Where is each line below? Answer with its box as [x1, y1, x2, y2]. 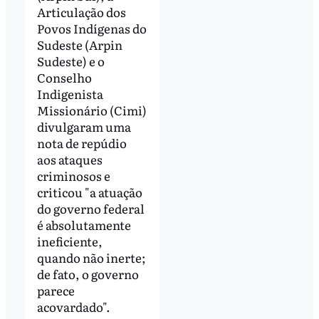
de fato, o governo [36, 265, 139, 283]
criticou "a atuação [36, 183, 142, 202]
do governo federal [36, 199, 145, 218]
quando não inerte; [36, 249, 146, 267]
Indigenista [36, 85, 103, 103]
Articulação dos [36, 3, 126, 21]
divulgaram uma [36, 117, 131, 136]
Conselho [36, 68, 92, 87]
